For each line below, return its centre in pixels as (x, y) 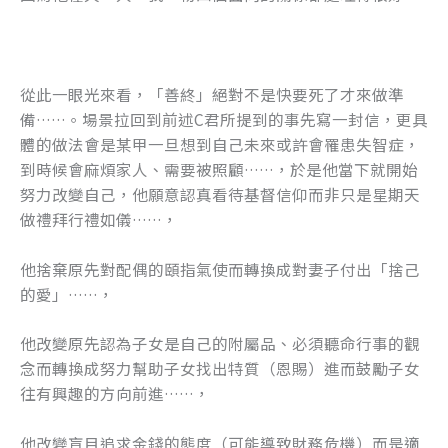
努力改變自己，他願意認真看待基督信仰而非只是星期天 (220, 193)
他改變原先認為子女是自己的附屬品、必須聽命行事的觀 (220, 343)
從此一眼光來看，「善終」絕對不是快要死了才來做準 (212, 93)
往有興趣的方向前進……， (115, 393)
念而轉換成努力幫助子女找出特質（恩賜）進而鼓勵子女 (220, 368)
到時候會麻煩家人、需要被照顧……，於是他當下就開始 (219, 168)
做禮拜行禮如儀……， (99, 218)
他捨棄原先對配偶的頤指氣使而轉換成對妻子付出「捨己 (220, 268)
